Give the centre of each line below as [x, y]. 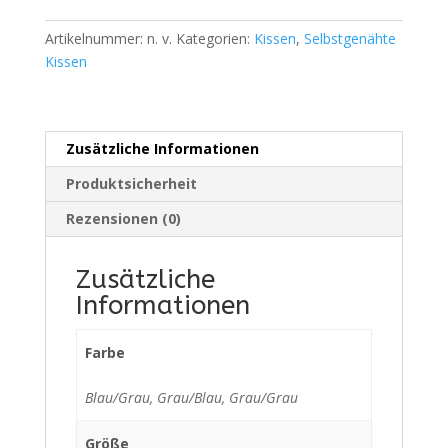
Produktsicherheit [131, 183]
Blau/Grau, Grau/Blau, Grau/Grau [191, 397]
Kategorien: [214, 38]
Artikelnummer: [95, 38]
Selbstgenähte [349, 38]
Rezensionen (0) [123, 218]
